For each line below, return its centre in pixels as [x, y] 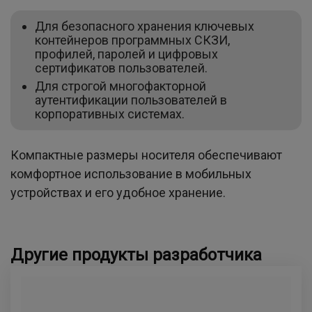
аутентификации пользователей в [131, 100]
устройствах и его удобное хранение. [118, 192]
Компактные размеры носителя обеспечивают [146, 155]
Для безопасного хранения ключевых [145, 26]
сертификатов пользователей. [121, 68]
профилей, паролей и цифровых [126, 54]
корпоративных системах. [110, 114]
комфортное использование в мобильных [131, 173]
